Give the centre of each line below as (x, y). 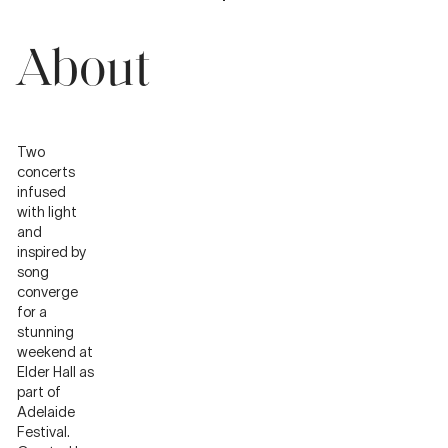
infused (42, 192)
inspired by (52, 252)
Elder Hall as (56, 372)
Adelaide (46, 412)
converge (48, 292)
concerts (46, 172)
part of (39, 392)
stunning (46, 332)
